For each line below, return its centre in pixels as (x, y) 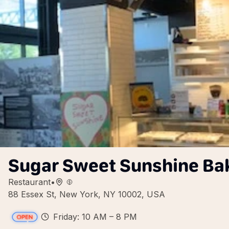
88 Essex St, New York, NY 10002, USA (87, 194)
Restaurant (29, 182)
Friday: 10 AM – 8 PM (95, 217)
